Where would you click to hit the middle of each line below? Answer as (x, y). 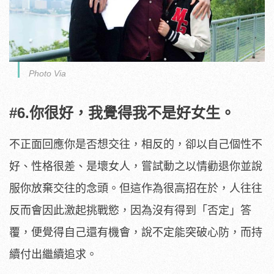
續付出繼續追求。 (53, 255)
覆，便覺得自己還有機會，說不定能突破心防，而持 (136, 233)
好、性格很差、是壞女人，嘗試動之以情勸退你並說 (136, 167)
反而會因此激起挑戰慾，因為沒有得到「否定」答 (130, 211)
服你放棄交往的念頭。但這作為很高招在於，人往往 (136, 189)
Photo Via (47, 74)
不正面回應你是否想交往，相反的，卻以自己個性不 (136, 145)
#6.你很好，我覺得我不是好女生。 (122, 113)
